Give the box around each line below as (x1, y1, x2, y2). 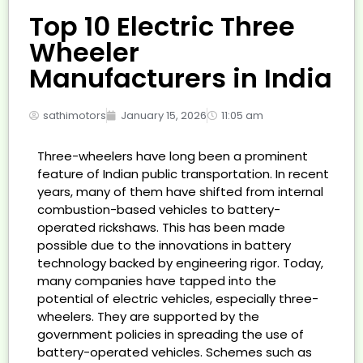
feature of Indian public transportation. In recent (37, 165, 329, 183)
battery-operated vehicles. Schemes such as (37, 344, 312, 361)
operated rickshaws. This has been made (37, 219, 285, 237)
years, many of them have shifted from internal (37, 183, 323, 201)
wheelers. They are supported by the (37, 308, 259, 326)
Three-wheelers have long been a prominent (37, 147, 308, 165)
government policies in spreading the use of (37, 326, 304, 344)
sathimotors (43, 108, 106, 124)
